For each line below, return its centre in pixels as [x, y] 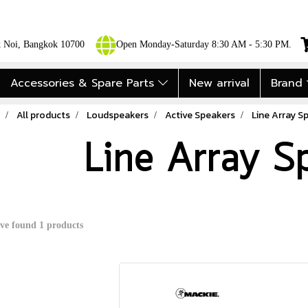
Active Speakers [200, 115]
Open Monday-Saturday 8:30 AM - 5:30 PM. [203, 45]
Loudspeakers [117, 115]
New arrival [219, 83]
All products [43, 115]
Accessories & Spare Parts [84, 83]
